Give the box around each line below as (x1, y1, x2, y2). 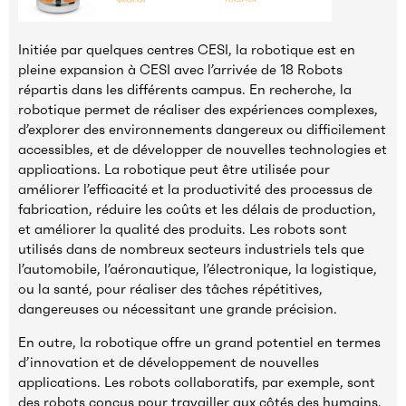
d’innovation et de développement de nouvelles (18, 353, 319, 372)
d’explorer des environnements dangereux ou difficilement (18, 121, 386, 139)
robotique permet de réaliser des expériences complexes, (18, 101, 378, 119)
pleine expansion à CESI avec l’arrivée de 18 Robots (18, 61, 343, 79)
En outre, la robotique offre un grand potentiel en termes (18, 333, 381, 352)
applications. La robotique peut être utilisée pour (18, 160, 330, 179)
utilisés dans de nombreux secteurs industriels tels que (18, 240, 364, 258)
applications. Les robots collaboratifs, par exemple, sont (18, 373, 375, 391)
